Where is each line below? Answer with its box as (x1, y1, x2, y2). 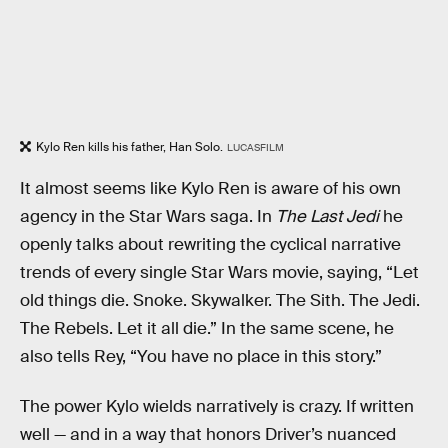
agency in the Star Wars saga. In (20, 206, 276, 228)
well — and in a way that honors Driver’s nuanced (20, 423, 396, 445)
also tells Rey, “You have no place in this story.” (20, 346, 382, 368)
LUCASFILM (226, 141, 284, 155)
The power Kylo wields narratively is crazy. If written (20, 395, 414, 417)
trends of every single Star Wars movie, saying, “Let (20, 262, 419, 284)
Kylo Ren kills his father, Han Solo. (36, 139, 223, 156)
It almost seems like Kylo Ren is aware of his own (20, 178, 401, 200)
